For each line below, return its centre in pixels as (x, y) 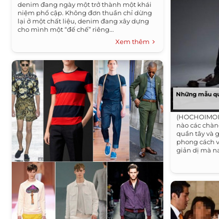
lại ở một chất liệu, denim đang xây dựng (84, 21)
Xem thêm (134, 42)
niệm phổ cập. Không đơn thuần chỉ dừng (85, 13)
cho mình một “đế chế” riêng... (66, 29)
